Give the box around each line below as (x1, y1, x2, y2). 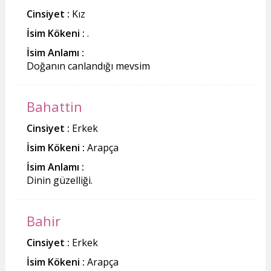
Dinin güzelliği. (26, 173, 93, 187)
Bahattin (26, 97, 82, 116)
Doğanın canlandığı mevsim (26, 59, 150, 73)
